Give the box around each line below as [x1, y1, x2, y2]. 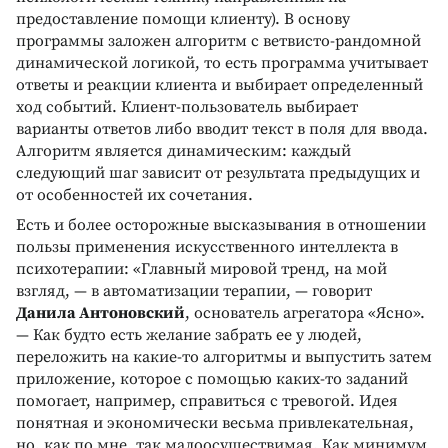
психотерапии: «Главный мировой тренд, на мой [16, 258, 387, 279]
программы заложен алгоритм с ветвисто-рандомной [16, 30, 421, 51]
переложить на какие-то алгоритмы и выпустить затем [16, 346, 432, 367]
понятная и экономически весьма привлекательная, [16, 412, 414, 433]
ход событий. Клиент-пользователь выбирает [16, 96, 358, 117]
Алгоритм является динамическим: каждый [16, 140, 351, 161]
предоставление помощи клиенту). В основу [16, 8, 350, 29]
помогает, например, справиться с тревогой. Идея [16, 390, 398, 411]
